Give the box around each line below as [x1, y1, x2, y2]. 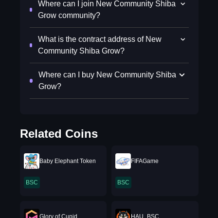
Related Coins [19, 127, 98, 140]
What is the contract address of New [37, 35, 162, 43]
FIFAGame [131, 158, 159, 164]
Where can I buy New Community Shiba [38, 71, 177, 79]
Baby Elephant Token [39, 158, 96, 164]
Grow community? [38, 11, 101, 19]
